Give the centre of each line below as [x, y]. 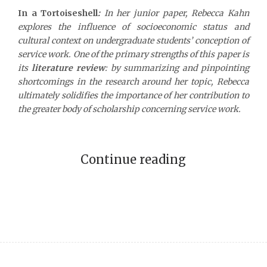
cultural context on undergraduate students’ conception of [133, 40]
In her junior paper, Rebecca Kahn [175, 13]
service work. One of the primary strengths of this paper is [133, 54]
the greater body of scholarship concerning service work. [129, 109]
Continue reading [133, 159]
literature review [68, 68]
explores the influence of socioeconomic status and [133, 27]
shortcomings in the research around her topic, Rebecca [133, 81]
